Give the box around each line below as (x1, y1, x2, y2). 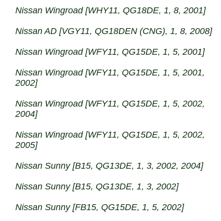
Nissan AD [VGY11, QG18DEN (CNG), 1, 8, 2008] (15, 26, 213, 36)
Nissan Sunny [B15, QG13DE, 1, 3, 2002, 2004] (15, 161, 204, 171)
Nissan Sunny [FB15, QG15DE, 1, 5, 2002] (15, 202, 184, 212)
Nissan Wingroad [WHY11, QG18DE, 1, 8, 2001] (15, 5, 206, 15)
